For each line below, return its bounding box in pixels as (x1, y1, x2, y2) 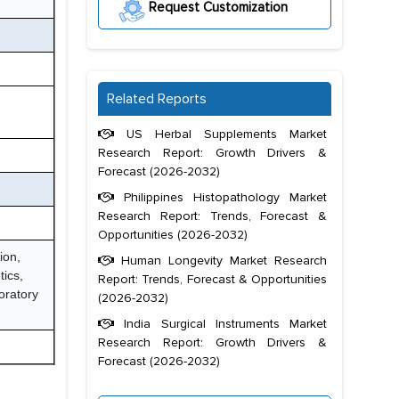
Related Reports (107, 90, 207, 109)
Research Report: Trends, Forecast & (98, 208, 327, 224)
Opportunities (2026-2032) (98, 227, 248, 243)
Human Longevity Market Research (114, 253, 327, 269)
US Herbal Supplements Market (114, 126, 327, 142)
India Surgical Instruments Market (114, 316, 327, 332)
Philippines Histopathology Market (114, 190, 327, 206)
